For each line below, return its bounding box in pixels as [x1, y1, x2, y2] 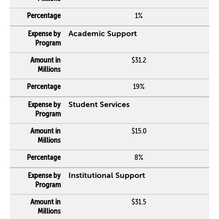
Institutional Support [68, 172, 145, 180]
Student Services [68, 101, 130, 109]
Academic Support [68, 30, 137, 38]
